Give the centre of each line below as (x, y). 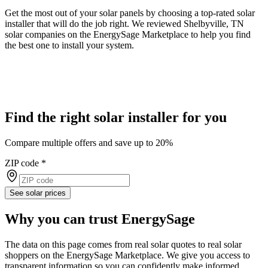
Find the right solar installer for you (116, 117)
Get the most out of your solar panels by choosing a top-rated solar (130, 13)
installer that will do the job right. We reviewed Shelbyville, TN (124, 23)
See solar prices (38, 193)
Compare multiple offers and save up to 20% (89, 142)
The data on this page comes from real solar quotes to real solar (123, 244)
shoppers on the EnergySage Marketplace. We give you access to (127, 255)
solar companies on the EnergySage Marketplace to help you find (128, 34)
